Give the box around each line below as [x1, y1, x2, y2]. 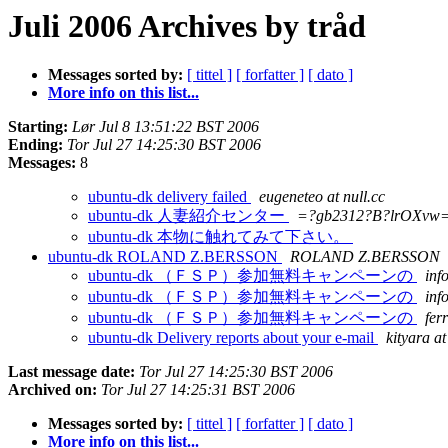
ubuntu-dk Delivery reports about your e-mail [88, 329, 378, 347]
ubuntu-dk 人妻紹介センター [88, 207, 289, 225]
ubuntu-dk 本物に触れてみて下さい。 [88, 228, 353, 246]
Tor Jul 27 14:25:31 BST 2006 [101, 381, 295, 399]
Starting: [8, 118, 68, 136]
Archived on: [8, 381, 97, 399]
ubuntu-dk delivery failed [88, 188, 251, 206]
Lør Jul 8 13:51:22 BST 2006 [72, 118, 259, 136]
